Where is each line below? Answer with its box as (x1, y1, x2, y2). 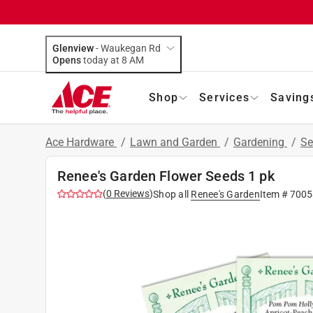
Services (199, 90, 249, 104)
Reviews (112, 187, 150, 199)
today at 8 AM (129, 54, 144, 66)
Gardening (233, 135, 287, 149)
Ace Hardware (45, 135, 117, 149)
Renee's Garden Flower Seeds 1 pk (57, 167, 275, 184)
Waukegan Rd (101, 42, 161, 54)
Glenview (52, 42, 94, 54)
